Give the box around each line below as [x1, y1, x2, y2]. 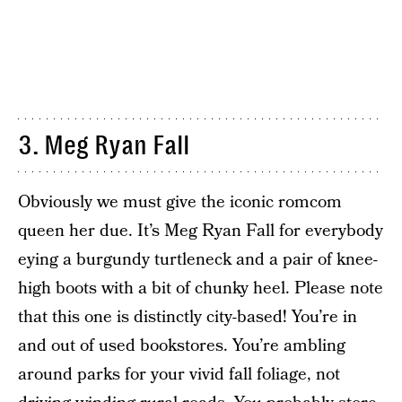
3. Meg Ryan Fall [18, 130, 189, 161]
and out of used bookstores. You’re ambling [18, 334, 345, 358]
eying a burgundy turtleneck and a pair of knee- [18, 248, 378, 272]
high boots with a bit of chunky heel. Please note [18, 276, 383, 301]
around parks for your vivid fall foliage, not [18, 363, 340, 387]
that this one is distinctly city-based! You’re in [18, 305, 357, 329]
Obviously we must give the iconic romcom [18, 190, 342, 214]
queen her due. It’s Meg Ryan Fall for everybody [18, 219, 383, 243]
